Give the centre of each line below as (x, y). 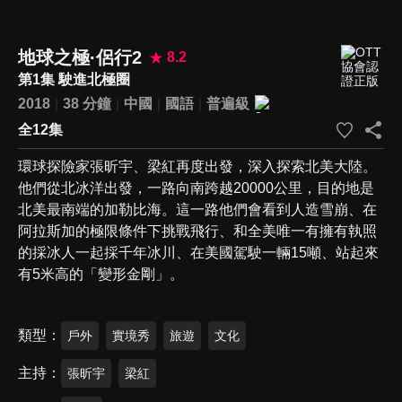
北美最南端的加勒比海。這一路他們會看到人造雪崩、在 (197, 209)
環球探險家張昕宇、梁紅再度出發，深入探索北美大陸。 (197, 166)
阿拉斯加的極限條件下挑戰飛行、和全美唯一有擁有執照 (197, 231)
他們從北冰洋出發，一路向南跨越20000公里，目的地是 (196, 188)
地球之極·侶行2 (80, 57)
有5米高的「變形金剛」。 (101, 274)
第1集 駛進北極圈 (74, 79)
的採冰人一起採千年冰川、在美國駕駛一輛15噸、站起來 (198, 252)
